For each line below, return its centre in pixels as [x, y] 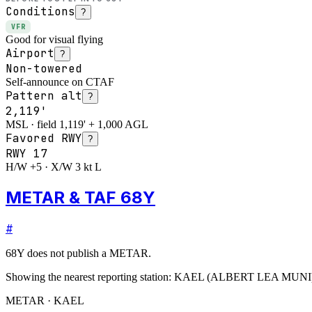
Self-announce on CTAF [60, 81]
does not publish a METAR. [88, 253]
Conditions [40, 11]
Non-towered [44, 68]
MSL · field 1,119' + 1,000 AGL [77, 124]
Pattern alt [44, 95]
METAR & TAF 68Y [80, 197]
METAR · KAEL [45, 300]
